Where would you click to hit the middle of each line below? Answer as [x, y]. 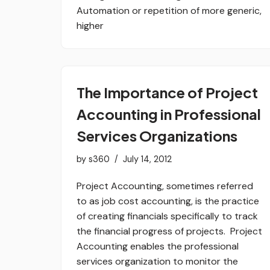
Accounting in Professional [169, 114]
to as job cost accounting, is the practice [168, 201]
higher [90, 25]
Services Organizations [157, 135]
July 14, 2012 [147, 159]
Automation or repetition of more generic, [169, 10]
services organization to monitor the [157, 261]
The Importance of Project [167, 92]
